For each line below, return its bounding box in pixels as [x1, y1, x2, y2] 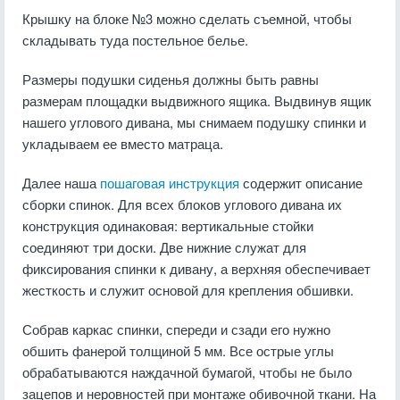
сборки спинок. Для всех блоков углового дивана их [22, 195, 342, 213]
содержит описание [239, 173, 362, 192]
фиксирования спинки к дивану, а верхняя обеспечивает [22, 259, 371, 278]
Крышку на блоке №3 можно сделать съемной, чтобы [22, 9, 352, 28]
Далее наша [22, 173, 100, 192]
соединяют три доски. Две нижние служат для [22, 237, 306, 256]
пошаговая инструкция [100, 173, 239, 192]
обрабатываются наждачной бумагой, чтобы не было [22, 362, 352, 381]
